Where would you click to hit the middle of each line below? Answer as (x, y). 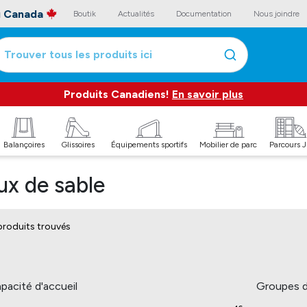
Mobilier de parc (228, 145)
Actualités (136, 14)
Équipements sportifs (149, 145)
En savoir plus (208, 94)
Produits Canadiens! (118, 94)
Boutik (85, 14)
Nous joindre (277, 14)
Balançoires (24, 145)
